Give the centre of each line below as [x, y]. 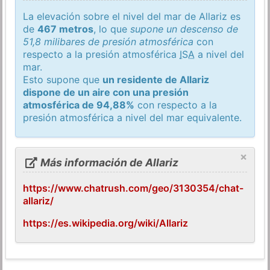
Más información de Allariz [108, 163]
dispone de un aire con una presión [106, 92]
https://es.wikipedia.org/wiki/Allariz [106, 223]
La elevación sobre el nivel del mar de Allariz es [132, 16]
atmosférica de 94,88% [79, 105]
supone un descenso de [184, 29]
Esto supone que [63, 79]
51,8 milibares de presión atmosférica [108, 41]
